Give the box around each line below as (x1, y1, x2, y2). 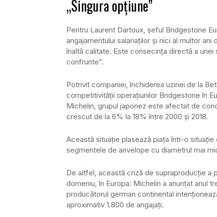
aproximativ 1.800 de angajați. (66, 200, 164, 209)
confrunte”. (66, 57, 104, 66)
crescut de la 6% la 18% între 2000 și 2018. (66, 111, 208, 121)
